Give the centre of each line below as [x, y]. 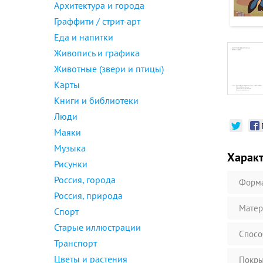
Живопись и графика [97, 53]
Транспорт [75, 243]
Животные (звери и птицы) [109, 69]
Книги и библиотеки [96, 100]
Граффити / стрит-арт [97, 21]
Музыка [70, 148]
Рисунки [71, 164]
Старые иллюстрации [97, 227]
